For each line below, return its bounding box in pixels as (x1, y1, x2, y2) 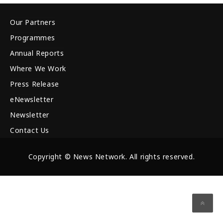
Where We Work (10, 64, 66, 74)
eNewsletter (10, 95, 54, 105)
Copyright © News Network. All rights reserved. (28, 152, 195, 162)
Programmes (10, 33, 55, 43)
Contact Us (10, 125, 49, 135)
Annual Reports (10, 48, 64, 58)
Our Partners (10, 17, 56, 27)
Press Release (10, 79, 59, 89)
